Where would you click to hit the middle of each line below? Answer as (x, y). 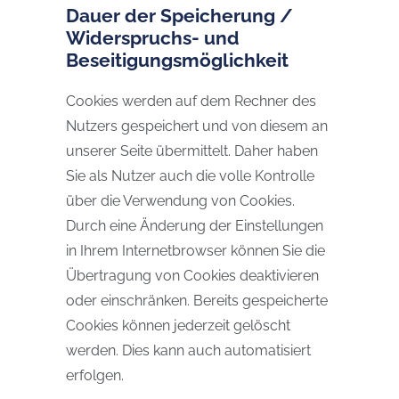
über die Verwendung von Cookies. (180, 201)
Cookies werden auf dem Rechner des (191, 101)
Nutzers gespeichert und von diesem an (197, 126)
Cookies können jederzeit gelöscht (178, 326)
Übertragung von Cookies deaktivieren (192, 276)
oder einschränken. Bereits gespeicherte (197, 301)
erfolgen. (95, 375)
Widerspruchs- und (153, 38)
